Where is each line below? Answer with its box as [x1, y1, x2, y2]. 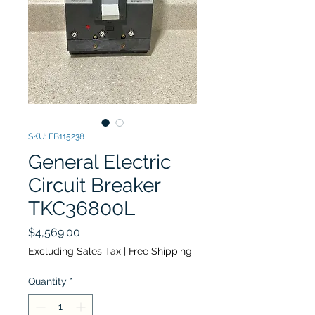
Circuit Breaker [28, 174, 160, 197]
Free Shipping [129, 245, 192, 257]
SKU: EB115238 [28, 131, 84, 141]
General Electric [28, 150, 171, 174]
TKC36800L [28, 197, 135, 220]
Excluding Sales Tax [28, 245, 121, 257]
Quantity [28, 276, 67, 287]
